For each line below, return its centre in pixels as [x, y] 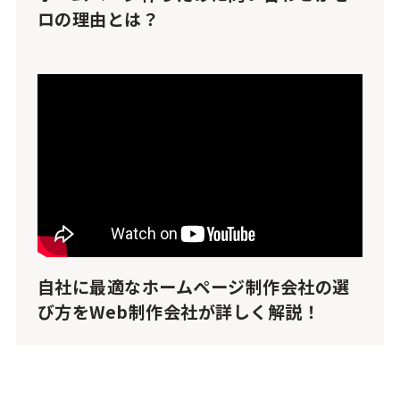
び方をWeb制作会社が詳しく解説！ [179, 312]
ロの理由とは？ [98, 19]
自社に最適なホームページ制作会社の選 [193, 287]
